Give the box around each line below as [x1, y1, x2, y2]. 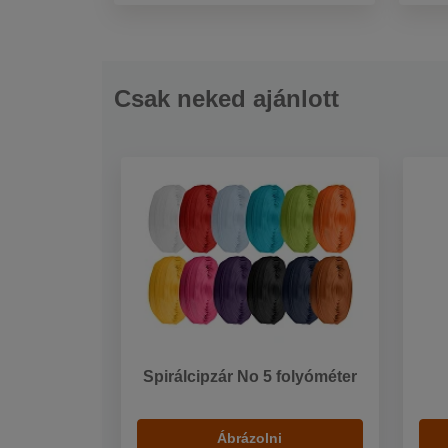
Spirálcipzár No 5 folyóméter [142, 368, 357, 386]
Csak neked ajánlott [114, 85, 339, 113]
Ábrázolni [217, 429, 283, 446]
